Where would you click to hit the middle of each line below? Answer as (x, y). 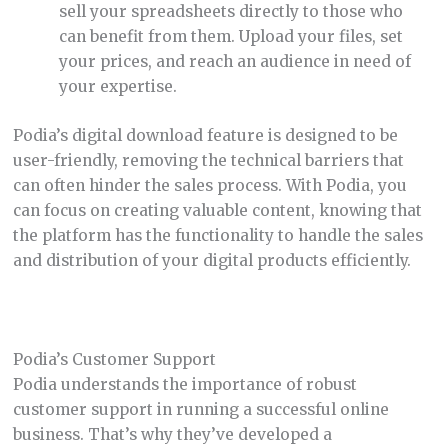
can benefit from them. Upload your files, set (231, 37)
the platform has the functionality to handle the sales (217, 235)
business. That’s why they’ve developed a (172, 435)
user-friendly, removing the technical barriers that (208, 160)
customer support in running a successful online (200, 410)
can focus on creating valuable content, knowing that (217, 210)
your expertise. (118, 87)
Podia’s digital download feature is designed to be (205, 135)
